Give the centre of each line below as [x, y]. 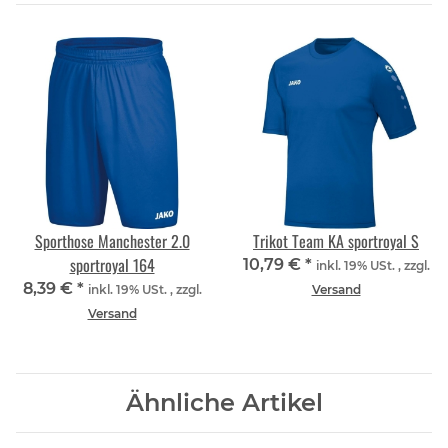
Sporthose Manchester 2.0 [112, 241]
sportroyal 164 [112, 265]
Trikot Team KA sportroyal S [336, 241]
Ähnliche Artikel [224, 403]
